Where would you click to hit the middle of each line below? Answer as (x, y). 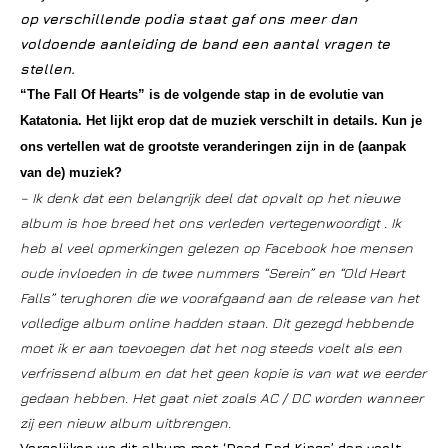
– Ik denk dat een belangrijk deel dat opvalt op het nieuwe (210, 197)
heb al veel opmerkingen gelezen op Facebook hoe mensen (216, 247)
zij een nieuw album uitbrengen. (125, 422)
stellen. (47, 68)
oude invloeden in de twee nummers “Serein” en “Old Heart (212, 272)
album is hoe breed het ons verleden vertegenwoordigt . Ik (210, 222)
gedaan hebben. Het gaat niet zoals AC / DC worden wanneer (221, 397)
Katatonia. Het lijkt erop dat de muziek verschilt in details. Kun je (221, 120)
